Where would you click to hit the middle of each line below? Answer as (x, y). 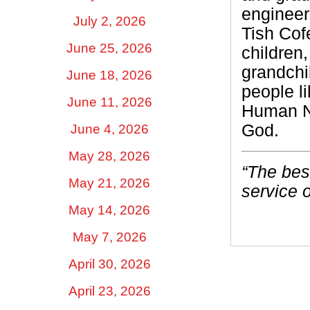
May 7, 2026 (109, 237)
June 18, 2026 (109, 75)
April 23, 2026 (109, 291)
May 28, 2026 (109, 156)
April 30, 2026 (109, 264)
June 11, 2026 (109, 102)
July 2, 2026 (109, 21)
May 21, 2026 (109, 183)
